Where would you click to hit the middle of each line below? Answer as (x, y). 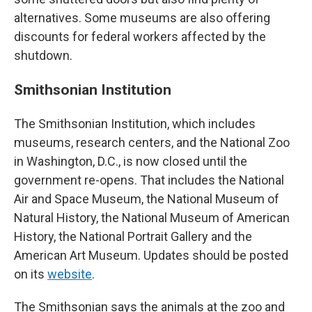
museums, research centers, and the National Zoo (152, 142)
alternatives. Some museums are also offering (142, 18)
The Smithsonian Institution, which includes (135, 124)
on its (29, 274)
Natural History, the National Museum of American (152, 218)
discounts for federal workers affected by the (140, 37)
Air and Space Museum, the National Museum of (147, 199)
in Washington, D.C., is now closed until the (131, 161)
